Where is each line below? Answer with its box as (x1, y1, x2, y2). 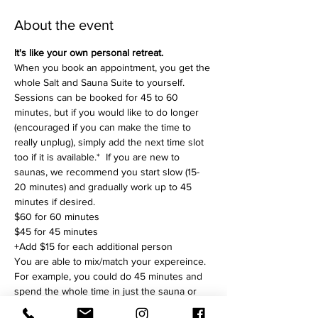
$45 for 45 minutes (14, 226, 98, 237)
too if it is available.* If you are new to (14, 151, 182, 163)
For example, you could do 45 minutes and (14, 270, 205, 282)
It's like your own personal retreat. (14, 47, 163, 58)
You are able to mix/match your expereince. (14, 256, 209, 267)
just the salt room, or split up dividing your (14, 300, 202, 312)
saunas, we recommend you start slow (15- (14, 166, 199, 177)
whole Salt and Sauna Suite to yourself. (14, 77, 187, 88)
